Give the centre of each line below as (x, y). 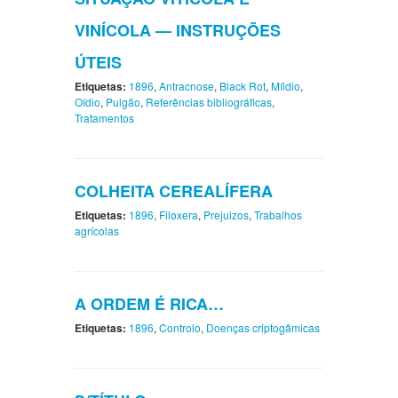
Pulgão (123, 102)
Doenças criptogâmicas (263, 328)
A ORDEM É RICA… (149, 304)
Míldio (286, 86)
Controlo (180, 328)
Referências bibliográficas (209, 102)
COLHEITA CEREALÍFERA (174, 191)
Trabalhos (278, 215)
